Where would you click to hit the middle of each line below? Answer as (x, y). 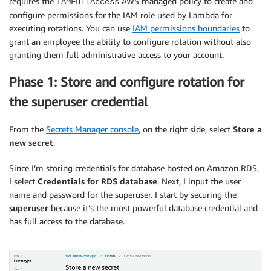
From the (28, 129)
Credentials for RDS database (97, 181)
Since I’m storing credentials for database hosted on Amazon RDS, (134, 168)
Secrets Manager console (92, 129)
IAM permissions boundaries (186, 28)
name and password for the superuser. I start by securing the (123, 194)
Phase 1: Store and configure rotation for (127, 82)
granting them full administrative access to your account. (116, 54)
